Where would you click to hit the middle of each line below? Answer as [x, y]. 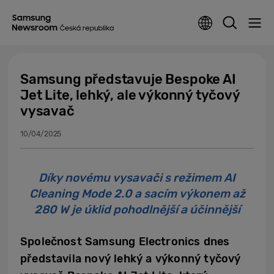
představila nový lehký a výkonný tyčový [131, 259]
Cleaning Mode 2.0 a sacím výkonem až [137, 194]
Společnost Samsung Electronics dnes [125, 242]
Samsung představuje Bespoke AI [128, 79]
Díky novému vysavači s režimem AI [137, 178]
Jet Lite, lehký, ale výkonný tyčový [130, 95]
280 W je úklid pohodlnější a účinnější [137, 209]
